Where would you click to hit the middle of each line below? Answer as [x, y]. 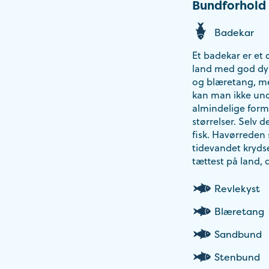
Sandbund [238, 234]
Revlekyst [237, 188]
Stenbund [237, 257]
